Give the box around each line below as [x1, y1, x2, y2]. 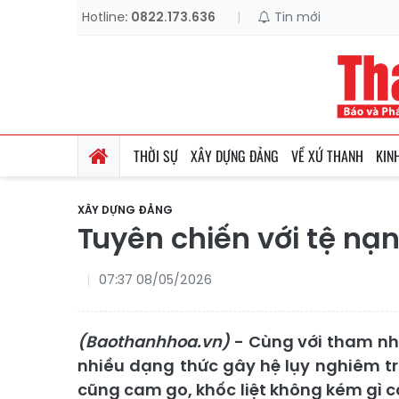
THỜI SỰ [134, 145, 178, 167]
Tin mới [271, 8, 321, 26]
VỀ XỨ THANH [291, 145, 363, 167]
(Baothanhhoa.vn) [77, 330, 230, 353]
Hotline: [82, 8, 131, 26]
